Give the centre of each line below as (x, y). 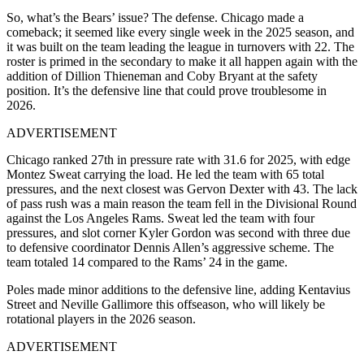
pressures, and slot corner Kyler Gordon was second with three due (178, 233)
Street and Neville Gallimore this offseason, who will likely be (166, 305)
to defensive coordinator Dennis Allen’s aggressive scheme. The (170, 248)
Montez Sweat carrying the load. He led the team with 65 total (165, 175)
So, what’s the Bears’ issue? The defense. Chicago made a (155, 18)
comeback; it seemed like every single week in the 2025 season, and (180, 32)
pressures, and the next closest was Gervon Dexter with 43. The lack (182, 189)
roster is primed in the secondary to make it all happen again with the (182, 62)
